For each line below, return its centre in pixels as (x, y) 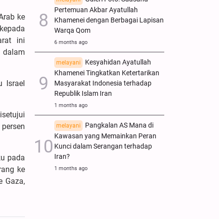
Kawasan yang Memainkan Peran (105, 136)
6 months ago (71, 42)
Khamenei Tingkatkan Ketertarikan (107, 73)
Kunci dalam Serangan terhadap (103, 146)
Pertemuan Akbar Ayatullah (96, 10)
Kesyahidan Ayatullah (118, 62)
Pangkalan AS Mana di (119, 125)
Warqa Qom (72, 30)
